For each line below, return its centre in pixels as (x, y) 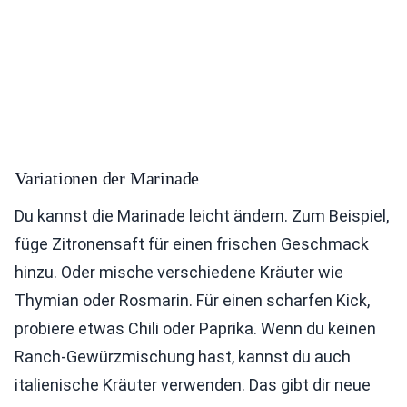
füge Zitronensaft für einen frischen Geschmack (192, 244)
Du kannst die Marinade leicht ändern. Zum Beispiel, (202, 216)
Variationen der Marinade (107, 179)
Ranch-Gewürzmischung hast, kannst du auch (183, 357)
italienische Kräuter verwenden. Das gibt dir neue (193, 385)
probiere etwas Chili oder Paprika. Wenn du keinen (195, 329)
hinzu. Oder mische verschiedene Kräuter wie (179, 273)
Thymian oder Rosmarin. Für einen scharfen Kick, (192, 301)
